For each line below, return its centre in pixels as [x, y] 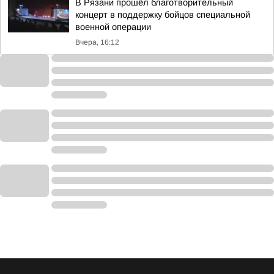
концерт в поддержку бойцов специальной [163, 15]
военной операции [113, 27]
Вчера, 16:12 [97, 42]
